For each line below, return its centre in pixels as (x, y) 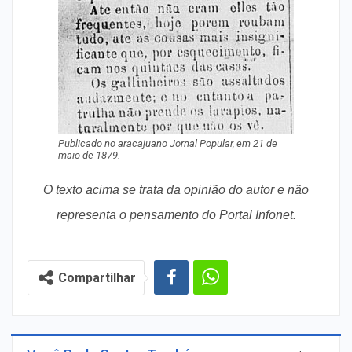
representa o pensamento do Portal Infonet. (176, 215)
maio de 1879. (89, 155)
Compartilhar (97, 278)
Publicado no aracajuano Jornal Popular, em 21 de (168, 143)
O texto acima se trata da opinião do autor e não (176, 190)
